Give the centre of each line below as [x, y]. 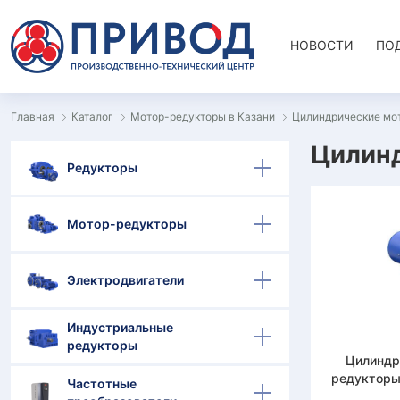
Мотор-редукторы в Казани [203, 117]
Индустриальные [120, 327]
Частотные [102, 383]
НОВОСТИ [322, 45]
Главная [33, 117]
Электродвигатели [125, 280]
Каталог [92, 117]
